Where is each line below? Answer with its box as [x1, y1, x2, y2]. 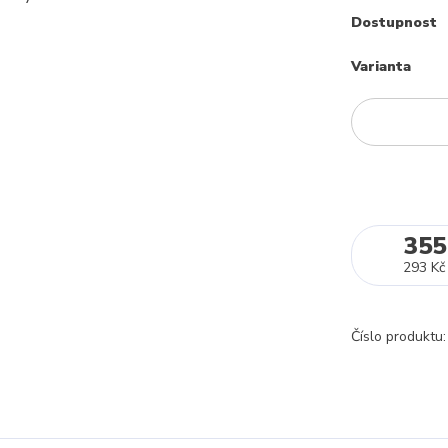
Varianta [351, 56, 411, 76]
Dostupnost [351, 13, 437, 32]
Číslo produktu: [351, 327, 446, 346]
